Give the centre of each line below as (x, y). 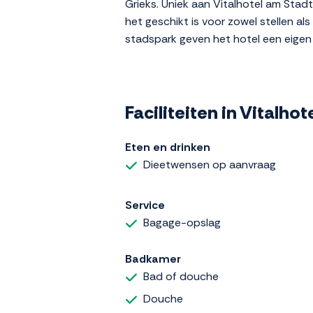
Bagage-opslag (182, 222)
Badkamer (153, 259)
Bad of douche (181, 276)
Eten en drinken (168, 147)
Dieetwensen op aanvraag (210, 165)
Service (145, 205)
